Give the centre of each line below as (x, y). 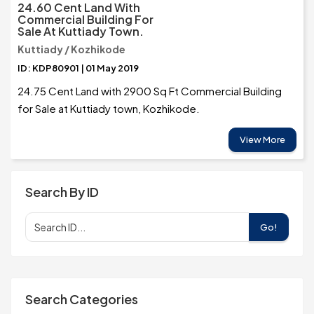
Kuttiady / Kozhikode (71, 49)
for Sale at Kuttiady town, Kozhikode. (109, 109)
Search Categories (82, 299)
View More (262, 140)
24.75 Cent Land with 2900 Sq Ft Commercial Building (150, 91)
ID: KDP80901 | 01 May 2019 (78, 68)
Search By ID (62, 192)
